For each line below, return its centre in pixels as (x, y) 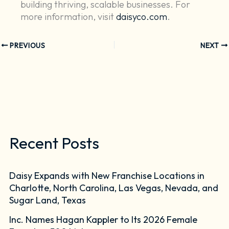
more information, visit (68, 17)
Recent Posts (54, 143)
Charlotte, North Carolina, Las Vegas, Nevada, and (114, 188)
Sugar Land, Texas (48, 200)
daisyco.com (142, 17)
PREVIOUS (27, 45)
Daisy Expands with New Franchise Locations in (107, 176)
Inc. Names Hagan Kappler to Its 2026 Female (104, 219)
